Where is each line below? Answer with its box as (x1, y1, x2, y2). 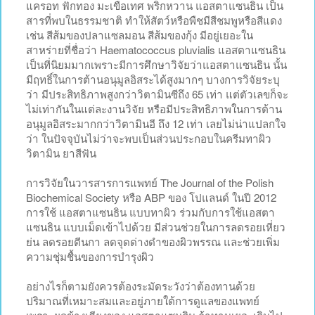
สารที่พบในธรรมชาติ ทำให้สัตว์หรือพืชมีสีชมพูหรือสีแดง (26, 12, 282, 27)
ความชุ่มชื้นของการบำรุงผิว (26, 248, 154, 264)
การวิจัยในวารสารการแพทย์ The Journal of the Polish (26, 174, 274, 190)
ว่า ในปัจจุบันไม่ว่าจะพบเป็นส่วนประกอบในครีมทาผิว (26, 130, 271, 146)
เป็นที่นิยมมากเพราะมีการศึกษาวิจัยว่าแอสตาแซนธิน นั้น (26, 56, 287, 72)
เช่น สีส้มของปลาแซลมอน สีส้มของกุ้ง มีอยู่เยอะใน (26, 27, 253, 42)
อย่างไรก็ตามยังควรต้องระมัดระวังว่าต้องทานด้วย (26, 278, 255, 293)
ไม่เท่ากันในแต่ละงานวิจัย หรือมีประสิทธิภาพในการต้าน (26, 101, 282, 116)
